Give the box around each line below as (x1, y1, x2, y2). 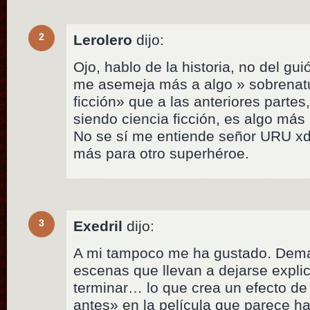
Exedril (73, 217, 123, 234)
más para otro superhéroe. (73, 145, 250, 161)
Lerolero (73, 31, 133, 48)
